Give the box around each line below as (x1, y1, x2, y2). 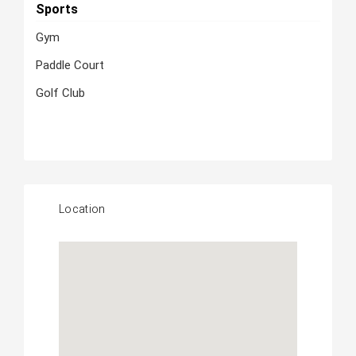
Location (59, 201, 106, 218)
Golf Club (35, 86, 85, 100)
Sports (35, 2, 78, 17)
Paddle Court (35, 58, 104, 72)
